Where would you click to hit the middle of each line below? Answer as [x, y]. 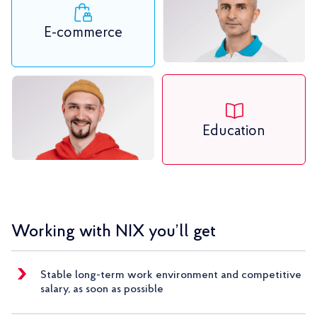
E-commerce [83, 33]
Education [234, 131]
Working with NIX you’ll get [114, 232]
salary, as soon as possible [102, 290]
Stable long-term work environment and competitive [171, 276]
